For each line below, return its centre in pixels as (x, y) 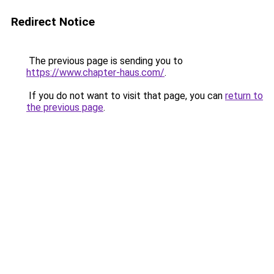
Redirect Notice (53, 22)
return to (244, 96)
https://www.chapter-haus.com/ (95, 72)
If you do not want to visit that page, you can (126, 96)
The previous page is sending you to (105, 61)
